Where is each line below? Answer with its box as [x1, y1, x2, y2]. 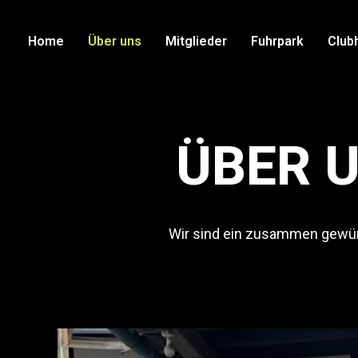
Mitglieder [165, 34, 227, 49]
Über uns [88, 34, 141, 49]
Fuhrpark [251, 34, 304, 49]
